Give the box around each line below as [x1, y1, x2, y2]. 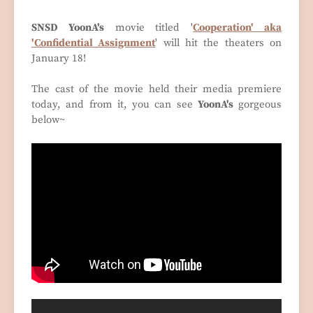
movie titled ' [103, 21, 194, 35]
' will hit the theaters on [155, 36, 282, 50]
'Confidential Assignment [31, 36, 156, 50]
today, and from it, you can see [31, 98, 198, 112]
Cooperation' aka [193, 21, 282, 35]
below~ [31, 113, 65, 127]
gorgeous [233, 98, 282, 112]
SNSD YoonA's [31, 21, 104, 35]
